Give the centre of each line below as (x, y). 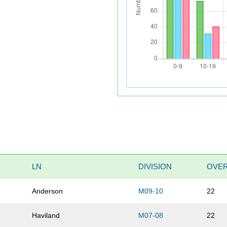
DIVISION (155, 167)
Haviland (46, 216)
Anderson (48, 191)
